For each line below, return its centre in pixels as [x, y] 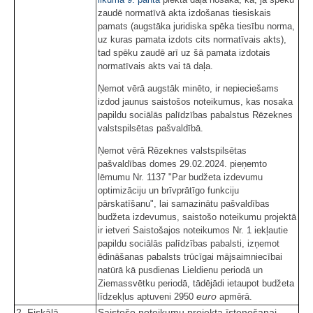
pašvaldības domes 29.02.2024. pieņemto [182, 163]
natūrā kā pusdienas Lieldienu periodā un [180, 270]
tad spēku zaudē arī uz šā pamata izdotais [184, 52]
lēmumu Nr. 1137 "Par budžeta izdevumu [180, 177]
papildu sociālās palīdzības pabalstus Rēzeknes [195, 115]
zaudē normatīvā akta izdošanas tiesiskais [184, 13]
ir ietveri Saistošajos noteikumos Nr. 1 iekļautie [193, 230]
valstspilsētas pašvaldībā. [151, 128]
